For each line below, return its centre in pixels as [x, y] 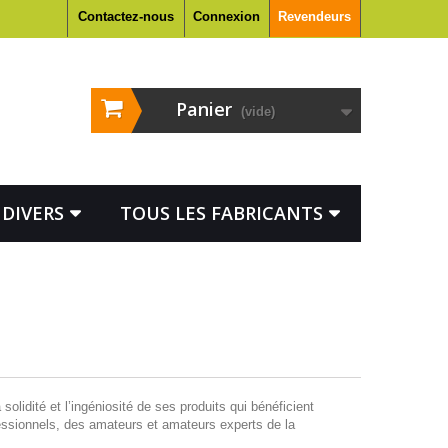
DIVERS [33, 213]
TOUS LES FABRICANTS [221, 213]
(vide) [258, 111]
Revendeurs [314, 16]
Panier [204, 109]
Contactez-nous [126, 16]
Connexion [226, 16]
